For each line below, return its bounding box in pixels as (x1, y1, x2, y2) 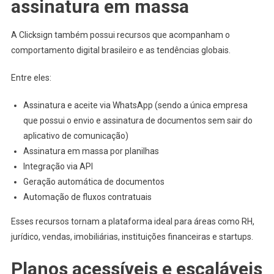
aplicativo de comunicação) (23, 130, 128, 141)
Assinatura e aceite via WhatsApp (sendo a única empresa (23, 100, 248, 110)
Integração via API (23, 161, 93, 171)
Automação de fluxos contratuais (23, 191, 152, 202)
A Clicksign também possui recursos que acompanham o (10, 29, 230, 40)
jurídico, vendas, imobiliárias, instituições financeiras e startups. (10, 231, 253, 242)
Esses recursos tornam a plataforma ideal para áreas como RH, (10, 216, 254, 226)
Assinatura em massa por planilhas (23, 146, 159, 156)
